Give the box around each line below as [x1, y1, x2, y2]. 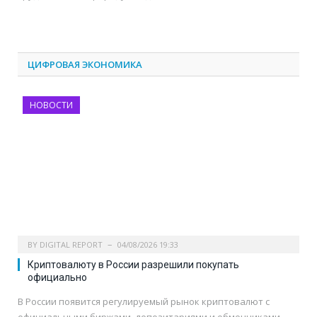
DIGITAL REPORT [40, 239, 103, 250]
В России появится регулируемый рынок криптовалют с [18, 295, 270, 309]
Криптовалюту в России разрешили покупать [28, 259, 239, 271]
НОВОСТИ [30, 98, 73, 111]
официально [28, 272, 87, 284]
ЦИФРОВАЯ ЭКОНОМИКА [28, 57, 142, 71]
